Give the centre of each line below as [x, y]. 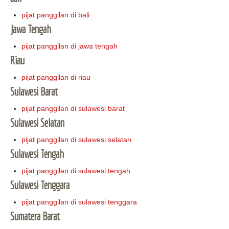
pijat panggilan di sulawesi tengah [76, 171]
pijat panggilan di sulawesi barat [73, 109]
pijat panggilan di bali [56, 15]
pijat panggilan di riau [56, 77]
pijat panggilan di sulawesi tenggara [79, 202]
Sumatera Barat [35, 216]
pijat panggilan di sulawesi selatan [77, 140]
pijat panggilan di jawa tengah [70, 46]
